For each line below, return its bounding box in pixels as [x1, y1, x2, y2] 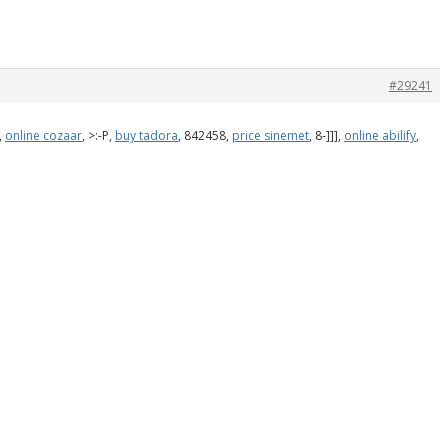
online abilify [344, 126, 416, 144]
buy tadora [115, 126, 178, 144]
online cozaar [5, 126, 82, 144]
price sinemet [232, 126, 309, 144]
